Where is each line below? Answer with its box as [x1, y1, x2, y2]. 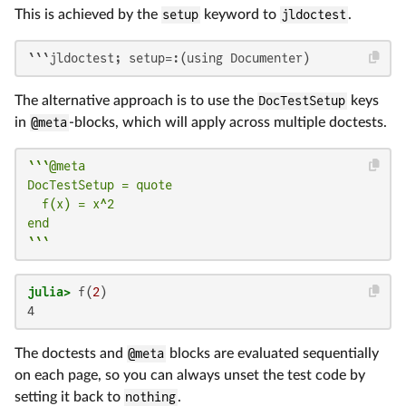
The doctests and [14, 346, 127, 362]
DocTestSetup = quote [27, 178, 172, 193]
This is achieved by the [14, 7, 161, 23]
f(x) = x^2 [27, 197, 114, 212]
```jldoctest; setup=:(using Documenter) [27, 51, 310, 66]
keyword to [199, 7, 280, 23]
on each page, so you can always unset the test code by [14, 368, 365, 383]
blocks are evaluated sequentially [165, 346, 379, 362]
